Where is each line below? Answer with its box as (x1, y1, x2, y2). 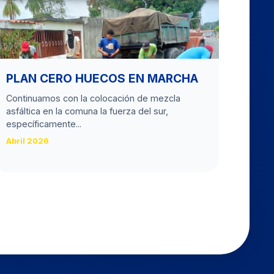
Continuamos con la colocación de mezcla (6, 93, 180, 103)
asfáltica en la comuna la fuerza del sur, (6, 106, 168, 116)
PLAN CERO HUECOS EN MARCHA (6, 71, 198, 86)
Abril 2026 (6, 136, 49, 146)
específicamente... (6, 119, 81, 129)
